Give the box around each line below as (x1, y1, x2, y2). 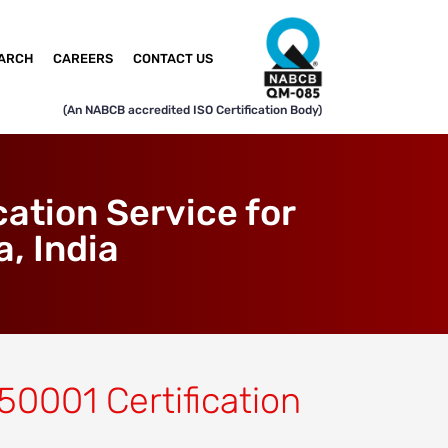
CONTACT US (132, 50, 213, 66)
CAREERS (52, 50, 113, 66)
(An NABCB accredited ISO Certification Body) (63, 103, 322, 118)
